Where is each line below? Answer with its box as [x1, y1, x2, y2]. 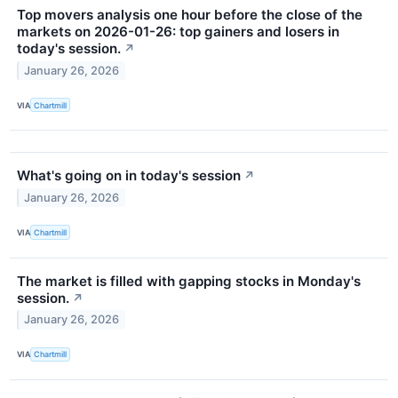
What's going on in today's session [17, 167, 241, 185]
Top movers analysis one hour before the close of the [17, 6, 362, 24]
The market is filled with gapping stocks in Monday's [17, 272, 361, 290]
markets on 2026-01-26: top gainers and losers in [17, 23, 339, 41]
